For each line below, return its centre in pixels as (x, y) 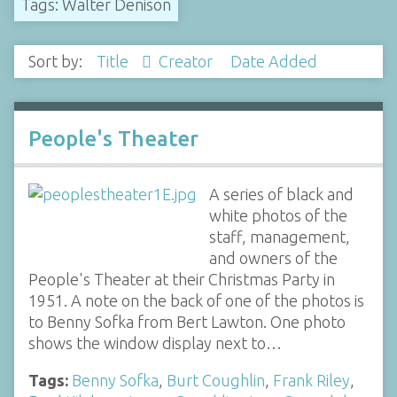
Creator (187, 62)
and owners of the (273, 257)
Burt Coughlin (216, 380)
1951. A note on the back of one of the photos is (196, 300)
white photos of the (278, 215)
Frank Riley (311, 380)
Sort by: (57, 62)
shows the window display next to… (155, 343)
